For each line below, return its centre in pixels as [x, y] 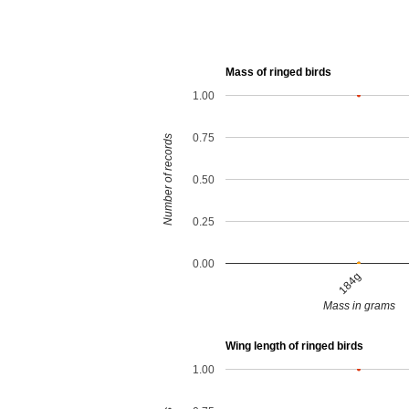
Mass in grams [359, 306]
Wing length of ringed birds [294, 346]
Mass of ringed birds [278, 73]
